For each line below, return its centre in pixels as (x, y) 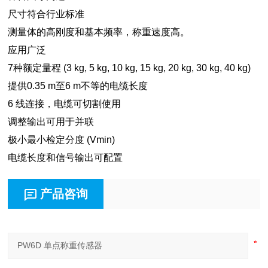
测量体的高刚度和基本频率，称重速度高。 (99, 32)
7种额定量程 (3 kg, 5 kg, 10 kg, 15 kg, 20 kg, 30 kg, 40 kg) (130, 68)
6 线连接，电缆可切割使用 (65, 104)
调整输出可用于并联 (51, 122)
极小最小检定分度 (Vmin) (63, 140)
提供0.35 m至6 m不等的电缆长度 (78, 86)
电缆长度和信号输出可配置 (66, 158)
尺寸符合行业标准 (46, 14)
